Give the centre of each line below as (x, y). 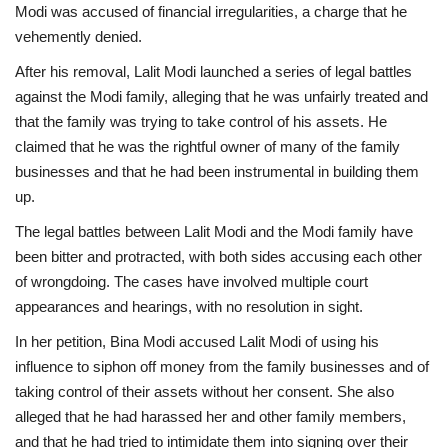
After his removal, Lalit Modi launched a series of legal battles (213, 71)
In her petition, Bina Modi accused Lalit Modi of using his (197, 341)
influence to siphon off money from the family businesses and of (222, 366)
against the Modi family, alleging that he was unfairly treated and (221, 96)
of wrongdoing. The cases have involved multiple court (191, 281)
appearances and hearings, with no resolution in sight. (189, 306)
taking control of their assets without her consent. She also (204, 391)
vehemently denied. (78, 36)
